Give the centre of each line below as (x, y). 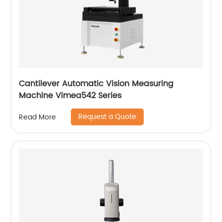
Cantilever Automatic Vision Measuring (96, 84)
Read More (38, 117)
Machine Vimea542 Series (70, 96)
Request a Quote (108, 117)
